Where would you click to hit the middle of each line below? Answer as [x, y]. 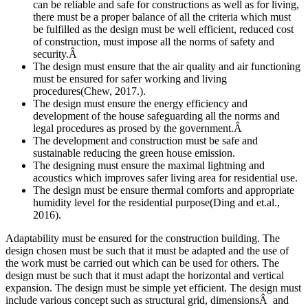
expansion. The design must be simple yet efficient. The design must [153, 288]
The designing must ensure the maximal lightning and [149, 166]
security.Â [56, 54]
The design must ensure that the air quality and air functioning [167, 67]
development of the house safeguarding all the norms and [156, 116]
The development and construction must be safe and [145, 141]
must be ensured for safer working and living [130, 79]
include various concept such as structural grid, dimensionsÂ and [147, 300]
